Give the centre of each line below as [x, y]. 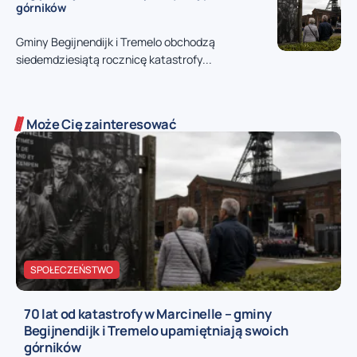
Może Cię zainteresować [102, 124]
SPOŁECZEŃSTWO [72, 270]
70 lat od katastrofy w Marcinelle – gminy [148, 314]
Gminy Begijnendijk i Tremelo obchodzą [116, 42]
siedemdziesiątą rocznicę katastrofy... [114, 60]
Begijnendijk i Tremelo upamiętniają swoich [157, 331]
